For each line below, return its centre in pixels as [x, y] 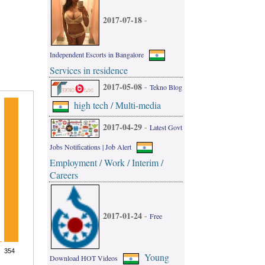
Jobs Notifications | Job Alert [91, 147]
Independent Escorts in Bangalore [97, 54]
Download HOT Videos [84, 258]
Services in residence [89, 70]
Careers [64, 175]
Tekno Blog [166, 87]
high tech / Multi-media [117, 105]
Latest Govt [166, 127]
